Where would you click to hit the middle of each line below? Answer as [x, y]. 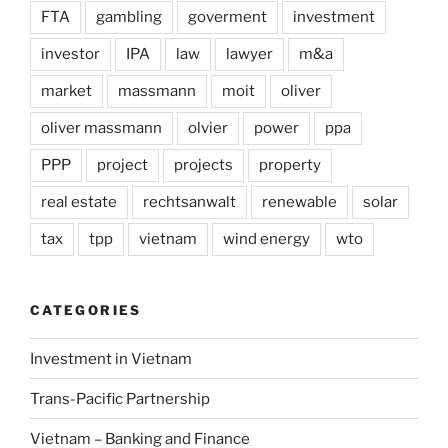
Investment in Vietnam [111, 358]
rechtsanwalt [189, 201]
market [66, 90]
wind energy [266, 238]
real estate [79, 201]
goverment [227, 16]
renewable [299, 201]
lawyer [249, 53]
